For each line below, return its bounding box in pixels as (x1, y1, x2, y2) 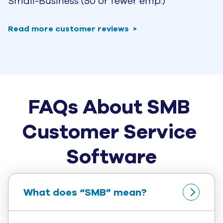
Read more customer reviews (8, 23, 129, 35)
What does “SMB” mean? (23, 185, 147, 199)
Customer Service (22, 118, 197, 146)
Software (66, 143, 157, 171)
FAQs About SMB (28, 94, 190, 121)
